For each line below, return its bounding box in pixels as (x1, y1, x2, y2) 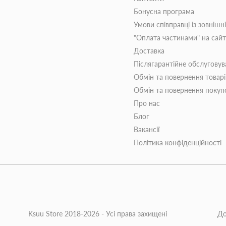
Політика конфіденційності (133, 138, 221, 147)
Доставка (133, 46, 164, 55)
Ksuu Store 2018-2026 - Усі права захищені (28, 209, 167, 218)
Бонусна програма (133, 7, 194, 16)
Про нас (133, 98, 160, 107)
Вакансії (133, 125, 159, 134)
